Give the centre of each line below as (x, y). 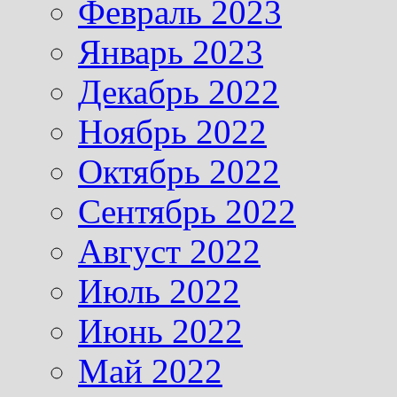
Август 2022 (169, 251)
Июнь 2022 (160, 331)
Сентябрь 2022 (187, 211)
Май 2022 (150, 370)
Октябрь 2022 (179, 171)
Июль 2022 (159, 291)
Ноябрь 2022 (172, 131)
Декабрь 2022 (179, 91)
